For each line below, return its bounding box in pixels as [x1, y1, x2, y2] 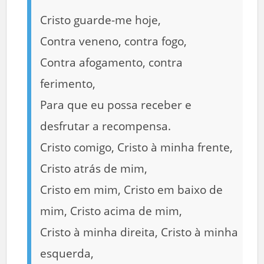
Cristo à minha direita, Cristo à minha [40, 224, 238, 240]
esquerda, [40, 245, 94, 261]
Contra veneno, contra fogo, [40, 33, 187, 49]
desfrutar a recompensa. [40, 118, 171, 134]
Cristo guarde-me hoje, [40, 12, 161, 28]
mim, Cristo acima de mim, [40, 203, 182, 219]
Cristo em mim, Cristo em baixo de [40, 181, 223, 197]
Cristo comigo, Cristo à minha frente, [40, 139, 233, 155]
